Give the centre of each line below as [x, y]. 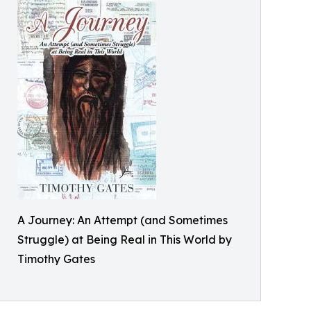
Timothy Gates [56, 259]
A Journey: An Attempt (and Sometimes [123, 220]
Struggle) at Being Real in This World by [125, 240]
